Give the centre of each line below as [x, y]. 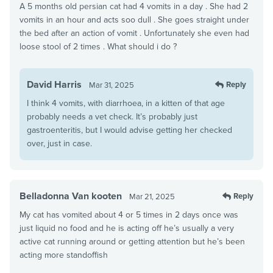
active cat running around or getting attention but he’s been [132, 241]
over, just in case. [59, 143]
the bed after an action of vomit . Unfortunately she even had [134, 33]
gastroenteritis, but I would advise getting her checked [129, 130]
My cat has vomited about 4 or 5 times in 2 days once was [129, 214]
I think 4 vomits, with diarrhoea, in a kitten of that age [126, 103]
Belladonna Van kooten [71, 196]
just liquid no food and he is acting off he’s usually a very [127, 228]
